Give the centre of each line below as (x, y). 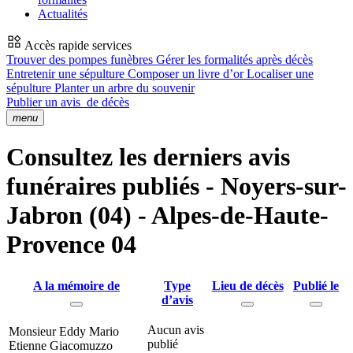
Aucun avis (176, 329)
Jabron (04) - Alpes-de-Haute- (167, 216)
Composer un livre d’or (187, 74)
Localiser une (280, 74)
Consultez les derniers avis (148, 157)
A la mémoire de (76, 285)
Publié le (316, 285)
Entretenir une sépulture (67, 74)
